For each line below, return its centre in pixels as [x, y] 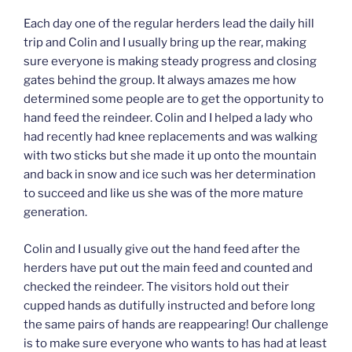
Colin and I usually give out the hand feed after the [162, 249]
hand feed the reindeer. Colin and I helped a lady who [168, 118]
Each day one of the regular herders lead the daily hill [169, 24]
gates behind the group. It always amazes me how [160, 81]
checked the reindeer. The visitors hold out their [156, 286]
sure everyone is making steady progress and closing [170, 62]
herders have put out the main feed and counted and [168, 268]
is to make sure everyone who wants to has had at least [175, 343]
